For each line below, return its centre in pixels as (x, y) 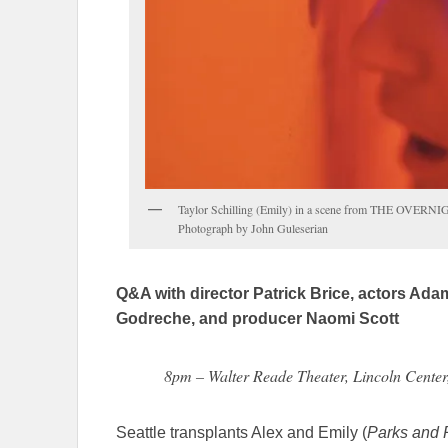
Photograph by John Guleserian (253, 228)
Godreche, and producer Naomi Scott (257, 319)
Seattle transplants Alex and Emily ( (241, 433)
